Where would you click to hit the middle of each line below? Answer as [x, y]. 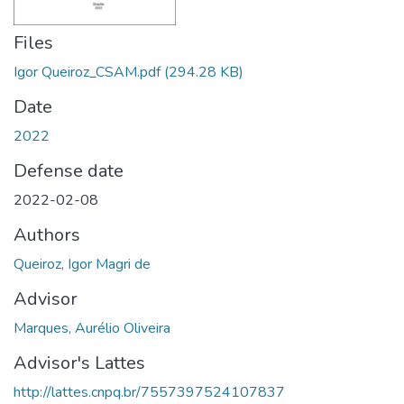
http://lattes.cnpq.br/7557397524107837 [149, 392]
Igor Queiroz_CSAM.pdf [87, 72]
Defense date [69, 170]
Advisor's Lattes [79, 363]
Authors [47, 234]
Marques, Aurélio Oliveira [92, 328]
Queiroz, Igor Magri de [82, 264]
